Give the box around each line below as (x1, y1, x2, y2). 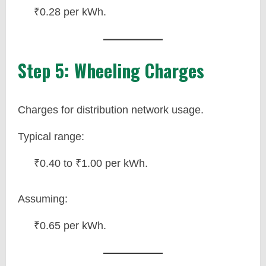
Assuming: (18, 193, 68, 205)
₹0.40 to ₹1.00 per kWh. (34, 157, 148, 169)
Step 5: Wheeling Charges (18, 57, 204, 84)
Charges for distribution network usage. (18, 104, 204, 116)
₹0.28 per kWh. (34, 6, 106, 18)
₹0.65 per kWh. (34, 220, 106, 232)
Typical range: (18, 131, 84, 142)
